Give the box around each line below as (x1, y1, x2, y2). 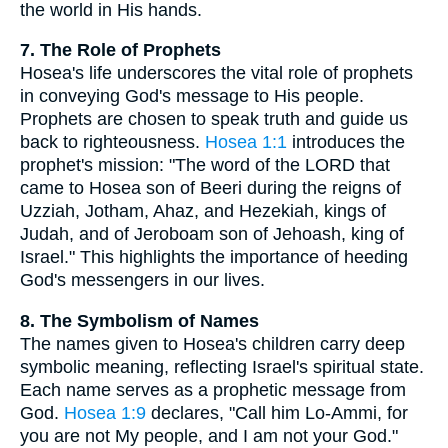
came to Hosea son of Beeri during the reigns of (20, 178, 401, 199)
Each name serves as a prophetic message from (20, 379, 406, 400)
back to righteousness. (20, 132, 205, 153)
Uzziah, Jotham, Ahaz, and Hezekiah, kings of (20, 201, 386, 222)
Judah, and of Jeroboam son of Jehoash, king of (20, 224, 404, 245)
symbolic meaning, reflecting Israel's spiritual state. (20, 356, 424, 377)
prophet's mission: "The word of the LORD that (20, 155, 390, 176)
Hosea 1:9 (64, 402, 146, 423)
